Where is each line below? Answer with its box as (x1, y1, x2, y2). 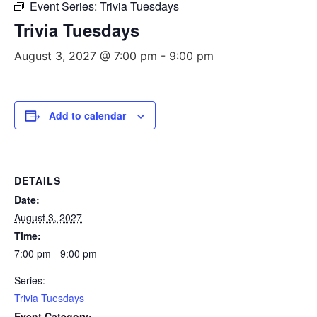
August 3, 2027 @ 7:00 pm (14, 49, 157, 63)
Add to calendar (49, 108, 126, 122)
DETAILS (14, 173, 61, 188)
